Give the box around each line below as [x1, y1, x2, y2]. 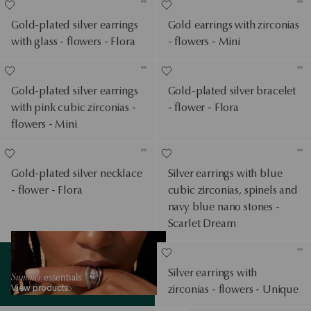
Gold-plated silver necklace [11, 166, 142, 180]
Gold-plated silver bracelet [167, 83, 296, 97]
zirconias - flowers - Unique [167, 282, 299, 296]
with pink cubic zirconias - [11, 100, 136, 114]
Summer [11, 269, 42, 284]
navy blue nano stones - [167, 199, 280, 213]
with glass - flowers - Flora [11, 34, 135, 48]
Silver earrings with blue [167, 166, 283, 180]
